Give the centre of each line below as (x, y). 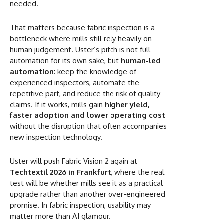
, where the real (138, 172)
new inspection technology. (56, 137)
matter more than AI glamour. (60, 216)
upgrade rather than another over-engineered (88, 194)
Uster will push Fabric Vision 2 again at (74, 161)
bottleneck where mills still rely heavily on (81, 38)
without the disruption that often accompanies (88, 126)
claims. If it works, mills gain (57, 104)
